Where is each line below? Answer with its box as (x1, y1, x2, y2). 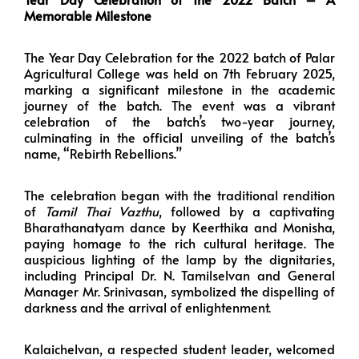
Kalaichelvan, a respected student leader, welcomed (24, 339, 335, 357)
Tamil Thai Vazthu (45, 201, 159, 220)
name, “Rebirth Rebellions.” (24, 143, 182, 162)
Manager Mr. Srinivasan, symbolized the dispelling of (24, 281, 335, 300)
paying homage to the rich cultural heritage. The (24, 233, 335, 252)
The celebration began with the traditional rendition (24, 185, 335, 204)
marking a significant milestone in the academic (24, 79, 335, 98)
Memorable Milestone (24, 6, 151, 24)
